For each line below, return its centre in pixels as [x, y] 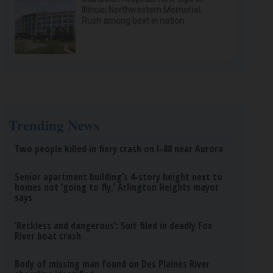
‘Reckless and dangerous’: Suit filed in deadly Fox [114, 225]
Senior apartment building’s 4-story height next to [119, 177]
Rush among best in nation [133, 21]
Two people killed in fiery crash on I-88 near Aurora [119, 149]
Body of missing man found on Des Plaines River [112, 264]
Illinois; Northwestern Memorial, [142, 10]
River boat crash [48, 236]
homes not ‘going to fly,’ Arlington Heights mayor [117, 187]
